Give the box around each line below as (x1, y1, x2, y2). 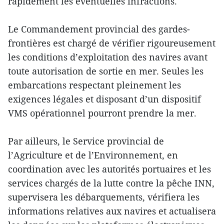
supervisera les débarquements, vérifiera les (8, 191, 199, 203)
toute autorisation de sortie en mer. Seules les (8, 65, 203, 77)
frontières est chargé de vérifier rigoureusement (8, 37, 215, 49)
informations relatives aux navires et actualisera (8, 205, 216, 217)
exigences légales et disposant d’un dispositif (8, 93, 201, 105)
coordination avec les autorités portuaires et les (8, 163, 211, 175)
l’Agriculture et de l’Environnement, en (8, 149, 178, 161)
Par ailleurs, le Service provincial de (8, 135, 164, 147)
